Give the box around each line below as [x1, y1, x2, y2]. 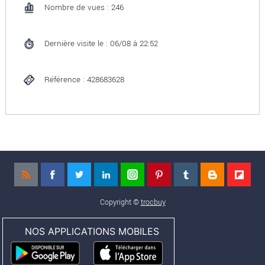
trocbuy [140, 196, 166, 208]
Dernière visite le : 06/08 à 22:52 [44, 38, 158, 49]
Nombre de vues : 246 [44, 2, 124, 13]
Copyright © [99, 196, 141, 208]
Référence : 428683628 [44, 74, 124, 85]
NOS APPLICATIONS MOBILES [25, 225, 160, 237]
